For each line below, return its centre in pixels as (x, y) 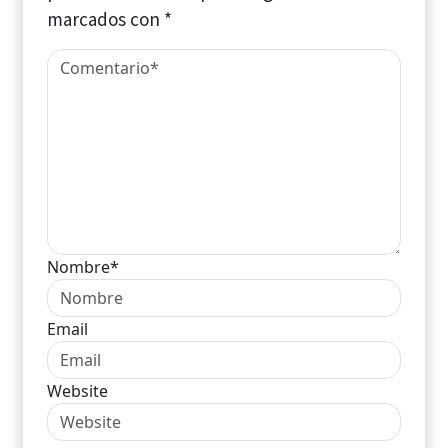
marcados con (105, 18)
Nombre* (83, 266)
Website (77, 390)
